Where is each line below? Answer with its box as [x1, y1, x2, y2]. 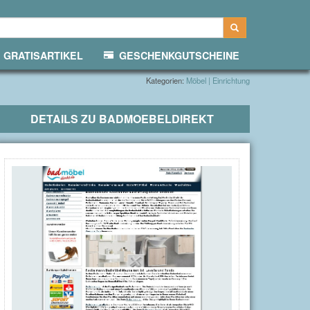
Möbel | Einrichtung [186, 75, 250, 86]
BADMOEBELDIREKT [98, 111, 214, 127]
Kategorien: [146, 75, 186, 86]
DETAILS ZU [30, 111, 99, 127]
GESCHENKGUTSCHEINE [113, 48, 239, 62]
